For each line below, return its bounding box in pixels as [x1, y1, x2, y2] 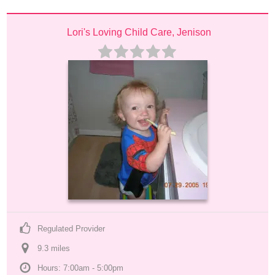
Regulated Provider [37, 224, 106, 233]
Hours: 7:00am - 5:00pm [37, 263, 124, 273]
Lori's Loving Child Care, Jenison [67, 27, 211, 37]
